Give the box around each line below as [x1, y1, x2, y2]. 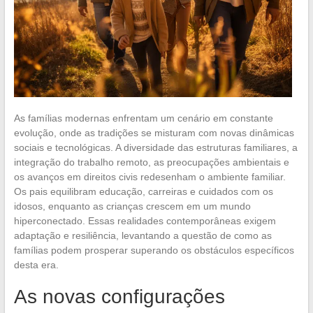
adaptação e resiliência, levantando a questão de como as [13, 229, 272, 241]
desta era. [13, 259, 59, 270]
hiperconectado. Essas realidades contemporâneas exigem [13, 214, 276, 226]
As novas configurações [13, 285, 225, 307]
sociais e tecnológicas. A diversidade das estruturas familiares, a [13, 141, 298, 153]
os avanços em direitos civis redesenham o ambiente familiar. [13, 170, 286, 182]
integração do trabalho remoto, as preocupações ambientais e [13, 156, 289, 168]
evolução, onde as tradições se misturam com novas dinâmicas [13, 126, 294, 138]
